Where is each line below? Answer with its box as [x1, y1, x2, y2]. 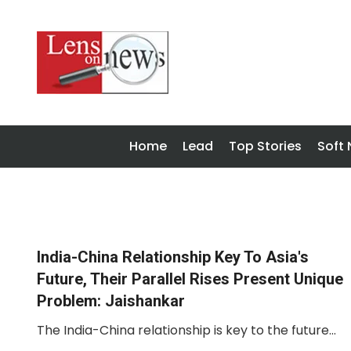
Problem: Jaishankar [37, 291, 185, 310]
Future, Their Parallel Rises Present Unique [37, 270, 343, 288]
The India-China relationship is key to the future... [37, 321, 336, 339]
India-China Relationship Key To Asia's [37, 248, 309, 266]
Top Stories [229, 137, 302, 155]
